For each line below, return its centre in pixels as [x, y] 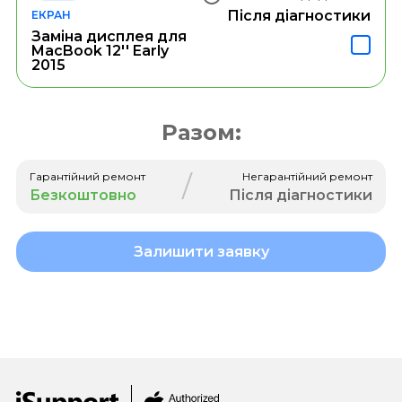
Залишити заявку [201, 251]
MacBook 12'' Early [100, 50]
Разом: [201, 132]
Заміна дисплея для [109, 36]
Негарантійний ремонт [308, 176]
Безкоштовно [83, 195]
